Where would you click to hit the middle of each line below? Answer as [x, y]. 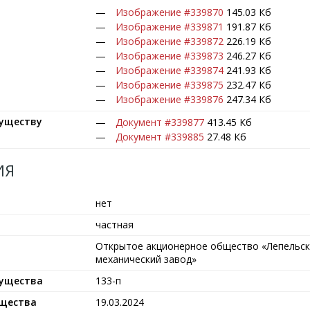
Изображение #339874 [170, 70]
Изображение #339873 [170, 56]
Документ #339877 [160, 122]
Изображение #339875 [170, 85]
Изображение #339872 [170, 41]
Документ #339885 [160, 137]
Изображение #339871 [170, 27]
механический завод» [146, 259]
